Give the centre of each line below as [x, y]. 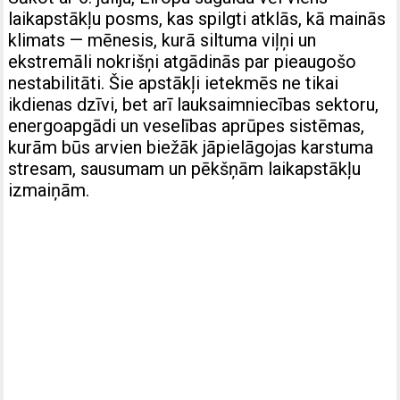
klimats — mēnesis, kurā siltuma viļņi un [162, 40]
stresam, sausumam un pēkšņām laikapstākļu [185, 168]
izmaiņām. [49, 190]
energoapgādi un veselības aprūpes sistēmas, [187, 125]
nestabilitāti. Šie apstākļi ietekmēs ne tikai [174, 83]
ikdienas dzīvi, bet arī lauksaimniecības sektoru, [194, 104]
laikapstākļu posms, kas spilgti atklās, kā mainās [197, 18]
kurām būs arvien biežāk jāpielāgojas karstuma [191, 147]
